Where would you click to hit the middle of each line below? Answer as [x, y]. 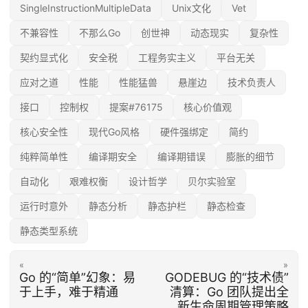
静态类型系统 [49, 231]
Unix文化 [191, 8]
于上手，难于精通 [68, 291]
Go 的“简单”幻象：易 [77, 277]
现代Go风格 [114, 132]
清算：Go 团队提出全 [230, 291]
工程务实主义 [167, 58]
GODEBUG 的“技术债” [227, 277]
